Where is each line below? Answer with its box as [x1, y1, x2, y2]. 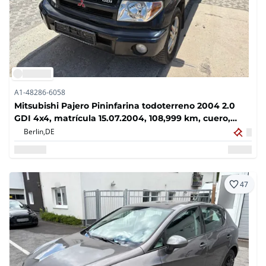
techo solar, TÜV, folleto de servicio [14, 125, 165, 137]
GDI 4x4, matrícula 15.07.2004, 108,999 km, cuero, [14, 112, 230, 124]
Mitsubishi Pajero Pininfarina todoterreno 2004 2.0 [14, 100, 235, 112]
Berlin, [24, 126, 45, 137]
